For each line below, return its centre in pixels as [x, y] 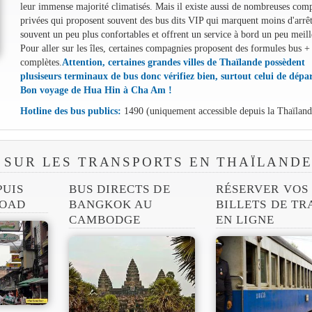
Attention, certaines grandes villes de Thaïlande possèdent [183, 62]
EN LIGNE [245, 220]
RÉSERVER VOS [262, 189]
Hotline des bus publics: [70, 110]
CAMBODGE [105, 220]
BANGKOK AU [111, 205]
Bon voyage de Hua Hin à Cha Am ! [96, 89]
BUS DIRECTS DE [119, 189]
